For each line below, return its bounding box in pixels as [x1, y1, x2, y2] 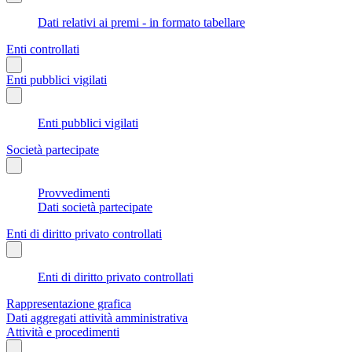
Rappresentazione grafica [6, 296, 131, 310]
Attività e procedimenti [6, 324, 119, 339]
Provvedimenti [38, 185, 110, 200]
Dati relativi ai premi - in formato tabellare [38, 15, 245, 29]
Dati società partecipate [38, 200, 152, 214]
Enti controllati [6, 42, 79, 56]
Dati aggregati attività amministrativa [6, 310, 188, 324]
